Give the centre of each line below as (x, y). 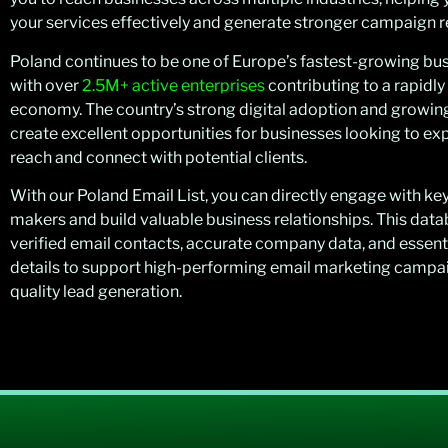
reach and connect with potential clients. (158, 157)
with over (46, 85)
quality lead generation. (96, 292)
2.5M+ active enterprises (173, 85)
